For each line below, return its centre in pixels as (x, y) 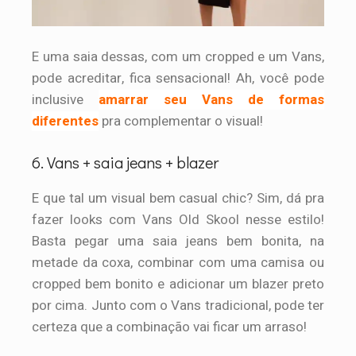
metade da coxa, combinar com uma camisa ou (178, 262)
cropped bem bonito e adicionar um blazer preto (178, 284)
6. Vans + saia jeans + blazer (125, 162)
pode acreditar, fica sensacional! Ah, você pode (178, 79)
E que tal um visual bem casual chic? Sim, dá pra (178, 198)
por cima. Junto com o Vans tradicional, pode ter (178, 305)
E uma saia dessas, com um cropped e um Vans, (178, 57)
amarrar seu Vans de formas (211, 100)
